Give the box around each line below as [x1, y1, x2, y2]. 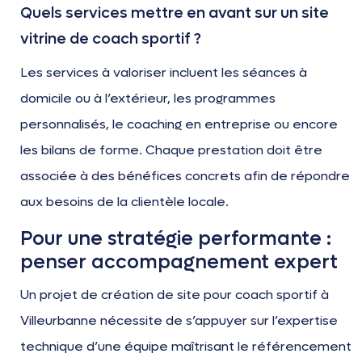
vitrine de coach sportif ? [20, 29, 201, 49]
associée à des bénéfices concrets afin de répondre [20, 167, 350, 185]
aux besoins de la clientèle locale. [20, 193, 229, 211]
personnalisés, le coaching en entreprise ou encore [20, 116, 338, 133]
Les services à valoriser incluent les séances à [20, 64, 307, 82]
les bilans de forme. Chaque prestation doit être [20, 141, 322, 159]
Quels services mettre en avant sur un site [20, 3, 329, 23]
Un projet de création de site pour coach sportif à [20, 286, 329, 304]
